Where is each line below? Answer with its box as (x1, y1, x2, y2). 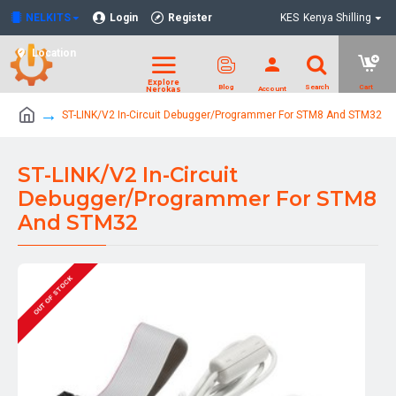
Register (168, 11, 212, 24)
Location (32, 47, 76, 59)
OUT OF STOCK (31, 274, 74, 317)
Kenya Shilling (303, 11, 371, 24)
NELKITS (26, 11, 71, 24)
